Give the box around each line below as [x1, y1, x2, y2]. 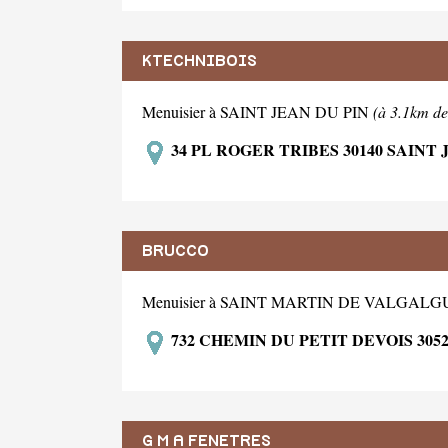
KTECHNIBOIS [142, 53, 257, 70]
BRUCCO [142, 242, 209, 259]
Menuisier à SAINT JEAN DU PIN [142, 101, 373, 123]
